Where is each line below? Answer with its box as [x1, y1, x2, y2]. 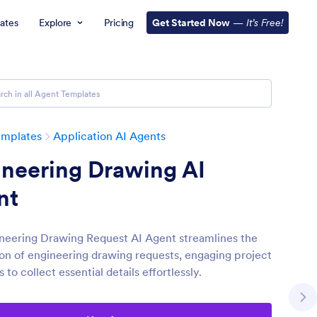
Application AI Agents [53, 129, 166, 143]
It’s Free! [246, 16, 283, 29]
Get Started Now [152, 16, 230, 29]
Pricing [104, 16, 134, 29]
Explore [39, 16, 72, 29]
